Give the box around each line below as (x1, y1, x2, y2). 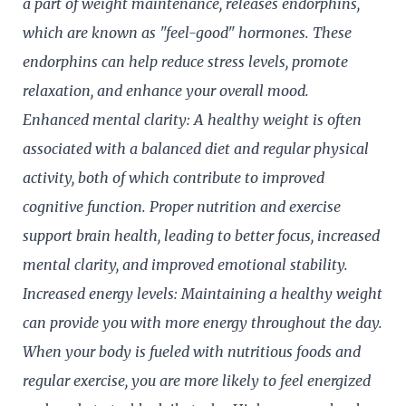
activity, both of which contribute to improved (23, 168, 324, 187)
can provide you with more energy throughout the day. (23, 313, 382, 332)
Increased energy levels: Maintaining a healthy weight (23, 284, 382, 303)
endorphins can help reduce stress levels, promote (23, 52, 348, 71)
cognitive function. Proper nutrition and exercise (23, 197, 341, 216)
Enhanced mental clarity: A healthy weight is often (23, 110, 362, 129)
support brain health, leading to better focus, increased (23, 226, 380, 245)
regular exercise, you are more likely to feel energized (23, 371, 371, 390)
